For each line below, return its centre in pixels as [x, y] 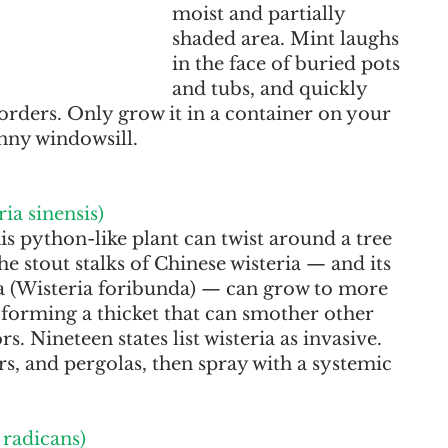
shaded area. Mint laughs [288, 39]
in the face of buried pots [288, 64]
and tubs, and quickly [272, 89]
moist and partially [261, 14]
